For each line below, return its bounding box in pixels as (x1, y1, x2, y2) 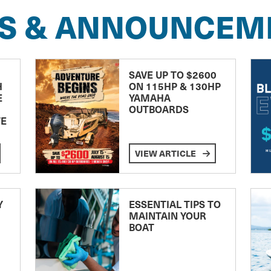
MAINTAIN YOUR (128, 208, 206, 222)
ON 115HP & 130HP (128, 79, 221, 93)
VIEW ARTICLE (134, 146, 198, 159)
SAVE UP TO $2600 (128, 67, 217, 81)
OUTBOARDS (128, 102, 189, 116)
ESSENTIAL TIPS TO (128, 197, 221, 211)
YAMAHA (128, 90, 171, 104)
